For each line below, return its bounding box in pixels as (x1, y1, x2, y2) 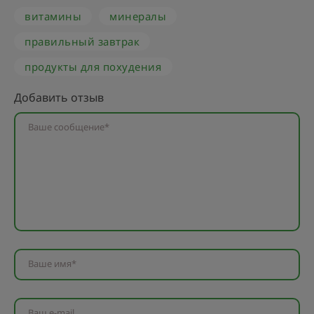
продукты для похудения (25, 60, 162, 74)
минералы (109, 9, 167, 24)
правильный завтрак (25, 34, 140, 49)
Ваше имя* (28, 257, 76, 271)
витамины (25, 9, 82, 24)
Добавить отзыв (14, 90, 104, 106)
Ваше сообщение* (28, 121, 109, 134)
